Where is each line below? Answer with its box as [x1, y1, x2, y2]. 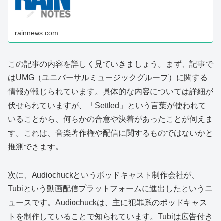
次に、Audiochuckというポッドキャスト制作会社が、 [8, 170, 199, 179]
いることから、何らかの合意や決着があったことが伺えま [8, 114, 213, 123]
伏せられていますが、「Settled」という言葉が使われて [8, 101, 206, 110]
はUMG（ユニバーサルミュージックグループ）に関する [8, 73, 208, 82]
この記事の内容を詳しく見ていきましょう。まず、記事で [8, 59, 213, 68]
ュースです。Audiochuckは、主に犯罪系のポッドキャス [8, 198, 207, 207]
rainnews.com [15, 28, 59, 37]
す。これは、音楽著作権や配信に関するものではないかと [8, 128, 213, 137]
